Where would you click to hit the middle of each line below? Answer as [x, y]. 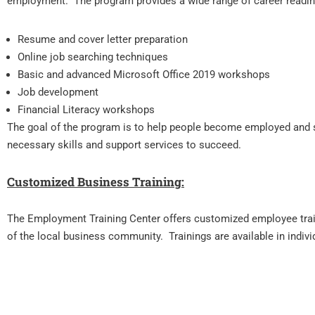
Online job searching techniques [93, 57]
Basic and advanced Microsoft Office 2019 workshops [144, 75]
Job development [58, 92]
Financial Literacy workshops [86, 110]
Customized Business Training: [96, 182]
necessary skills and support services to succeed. [124, 145]
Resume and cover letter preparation [103, 39]
